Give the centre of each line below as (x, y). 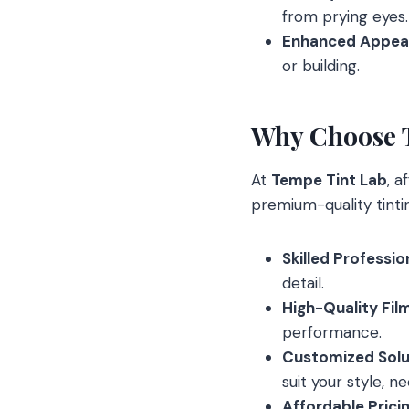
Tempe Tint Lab (329, 179)
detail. (303, 283)
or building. (321, 65)
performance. (332, 332)
